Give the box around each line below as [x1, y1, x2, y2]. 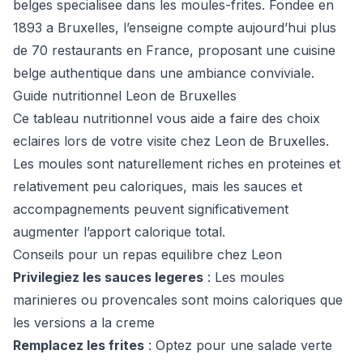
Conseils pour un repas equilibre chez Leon [13, 246, 282, 263]
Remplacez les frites [13, 337, 144, 353]
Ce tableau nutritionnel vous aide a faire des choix [13, 110, 320, 126]
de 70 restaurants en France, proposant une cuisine [13, 42, 335, 58]
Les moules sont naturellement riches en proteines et [13, 156, 340, 172]
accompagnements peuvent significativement [13, 201, 288, 217]
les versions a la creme [13, 314, 155, 331]
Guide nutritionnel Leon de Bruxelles [13, 88, 237, 104]
